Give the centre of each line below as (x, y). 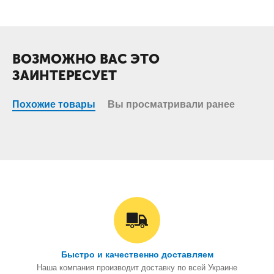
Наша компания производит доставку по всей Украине (137, 268)
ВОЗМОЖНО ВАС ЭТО (86, 59)
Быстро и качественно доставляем (137, 254)
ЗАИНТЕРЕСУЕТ (65, 76)
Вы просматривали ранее (171, 104)
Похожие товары (54, 104)
